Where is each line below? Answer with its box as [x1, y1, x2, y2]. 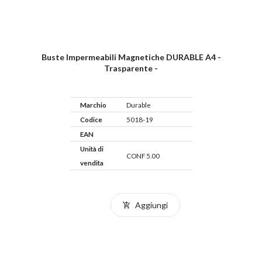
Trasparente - [104, 63, 158, 74]
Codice [80, 115, 102, 124]
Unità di [80, 144, 104, 153]
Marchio [80, 101, 106, 109]
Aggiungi [132, 200, 168, 211]
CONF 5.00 [126, 151, 160, 160]
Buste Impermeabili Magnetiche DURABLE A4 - [41, 52, 221, 63]
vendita [80, 158, 104, 167]
